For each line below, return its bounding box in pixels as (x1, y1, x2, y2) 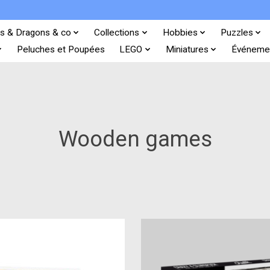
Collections (94, 27, 140, 38)
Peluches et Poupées (17, 43, 105, 55)
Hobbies (162, 27, 198, 38)
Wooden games (58, 125, 212, 152)
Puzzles (221, 27, 254, 38)
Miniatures (165, 43, 209, 55)
